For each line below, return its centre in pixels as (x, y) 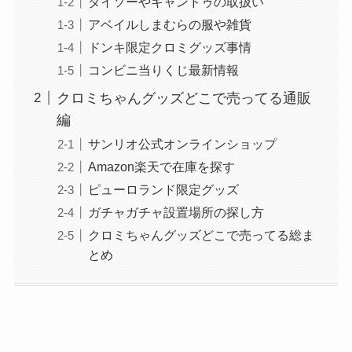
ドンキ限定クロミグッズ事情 (169, 47)
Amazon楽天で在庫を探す (161, 167)
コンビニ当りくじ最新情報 (163, 70)
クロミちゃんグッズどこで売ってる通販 (183, 98)
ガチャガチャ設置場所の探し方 (176, 213)
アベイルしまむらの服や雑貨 (169, 24)
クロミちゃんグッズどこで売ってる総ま (201, 235)
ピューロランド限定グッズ (163, 190)
